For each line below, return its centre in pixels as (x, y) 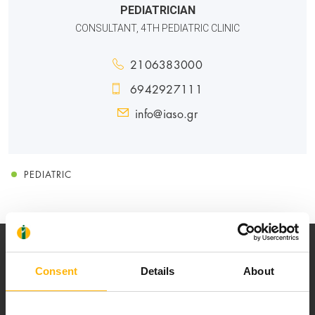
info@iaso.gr (166, 112)
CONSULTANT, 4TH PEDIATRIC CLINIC (157, 28)
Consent (56, 271)
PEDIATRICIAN (157, 10)
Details (157, 271)
